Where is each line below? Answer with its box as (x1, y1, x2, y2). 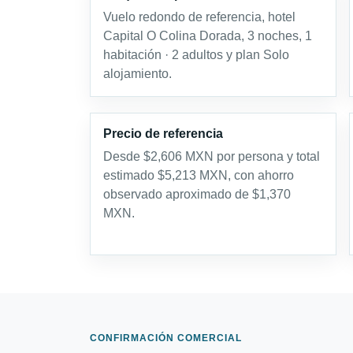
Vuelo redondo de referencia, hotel (103, 10, 295, 24)
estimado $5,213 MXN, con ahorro (103, 169, 294, 182)
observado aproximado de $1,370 (103, 188, 291, 201)
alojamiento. (103, 67, 172, 80)
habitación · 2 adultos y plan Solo (103, 48, 289, 61)
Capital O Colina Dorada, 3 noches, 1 (103, 29, 312, 43)
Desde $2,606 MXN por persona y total (103, 150, 320, 163)
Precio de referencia (103, 127, 223, 140)
